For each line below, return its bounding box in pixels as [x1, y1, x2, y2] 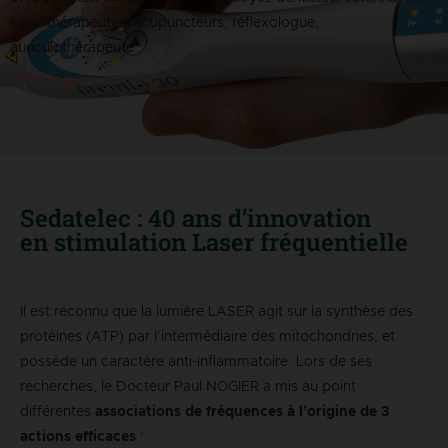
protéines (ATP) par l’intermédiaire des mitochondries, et [20, 330, 395, 345]
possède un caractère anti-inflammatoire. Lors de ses [20, 355, 372, 370]
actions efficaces [20, 430, 136, 445]
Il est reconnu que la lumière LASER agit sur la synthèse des [20, 305, 413, 320]
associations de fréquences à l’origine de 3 [95, 405, 389, 420]
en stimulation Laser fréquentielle [20, 226, 408, 259]
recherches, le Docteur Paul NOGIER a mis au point [20, 380, 356, 395]
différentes [20, 405, 95, 420]
